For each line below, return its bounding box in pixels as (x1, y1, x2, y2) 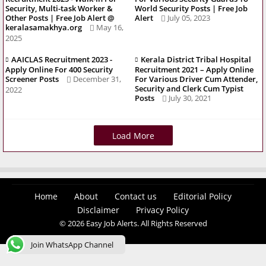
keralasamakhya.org (5, 22, 82, 33)
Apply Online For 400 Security (5, 64, 113, 75)
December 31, (73, 74, 121, 85)
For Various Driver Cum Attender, (135, 74, 258, 85)
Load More (112, 130, 154, 141)
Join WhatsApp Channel (31, 239, 113, 250)
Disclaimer (77, 204, 119, 216)
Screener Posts (5, 74, 59, 85)
